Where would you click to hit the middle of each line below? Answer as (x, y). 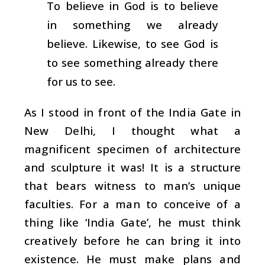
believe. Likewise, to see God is (132, 43)
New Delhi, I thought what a (132, 130)
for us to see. (81, 81)
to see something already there (132, 62)
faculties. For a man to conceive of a (132, 203)
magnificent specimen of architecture (132, 148)
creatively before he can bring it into (132, 240)
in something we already (132, 24)
